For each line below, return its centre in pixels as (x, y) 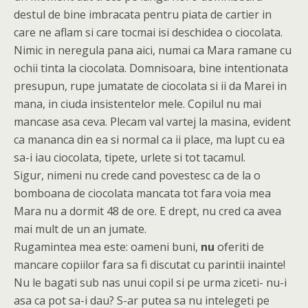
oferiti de (239, 247)
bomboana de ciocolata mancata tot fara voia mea (142, 193)
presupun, (41, 86)
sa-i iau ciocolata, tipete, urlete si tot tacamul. (130, 157)
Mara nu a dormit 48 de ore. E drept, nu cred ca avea (147, 211)
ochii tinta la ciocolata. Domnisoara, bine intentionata (151, 68)
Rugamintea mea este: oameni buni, (107, 247)
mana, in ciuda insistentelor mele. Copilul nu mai (137, 104)
